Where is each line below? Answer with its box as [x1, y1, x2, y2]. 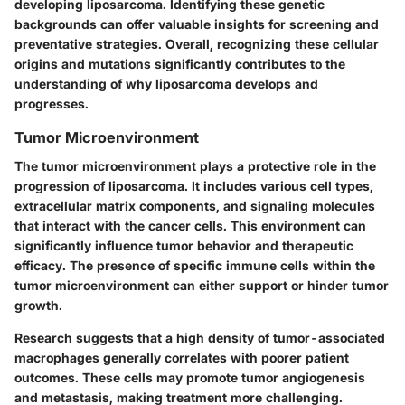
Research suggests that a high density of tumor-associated [14, 330, 385, 346]
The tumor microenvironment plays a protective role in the [14, 158, 376, 174]
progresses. [14, 95, 89, 111]
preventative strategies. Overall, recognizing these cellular [14, 35, 379, 52]
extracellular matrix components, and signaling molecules [14, 198, 375, 214]
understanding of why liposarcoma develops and [14, 75, 318, 91]
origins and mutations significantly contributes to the [14, 55, 345, 71]
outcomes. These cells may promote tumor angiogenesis [14, 370, 365, 386]
